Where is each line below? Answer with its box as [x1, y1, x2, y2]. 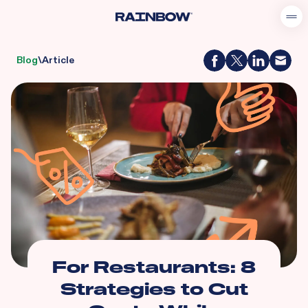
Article [42, 54, 74, 67]
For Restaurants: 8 [52, 255, 256, 278]
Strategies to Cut [60, 277, 248, 300]
